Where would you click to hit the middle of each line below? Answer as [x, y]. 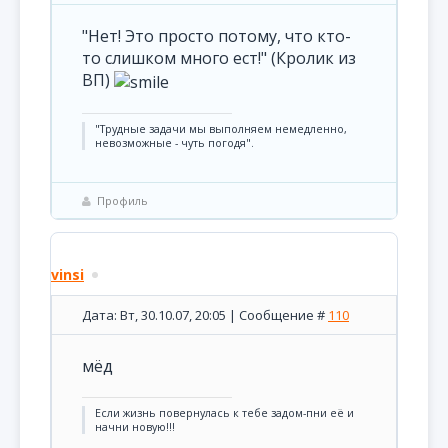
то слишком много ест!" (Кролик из [219, 58]
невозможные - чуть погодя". [174, 142]
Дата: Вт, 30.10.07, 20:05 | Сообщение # [205, 315]
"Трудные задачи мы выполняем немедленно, [221, 128]
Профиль [122, 200]
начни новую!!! [135, 427]
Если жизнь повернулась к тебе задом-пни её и [224, 413]
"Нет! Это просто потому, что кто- [216, 36]
